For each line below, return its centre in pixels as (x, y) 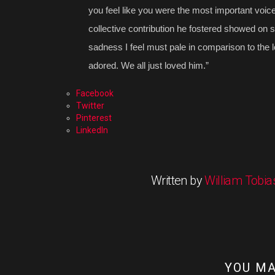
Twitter (90, 105)
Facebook (95, 93)
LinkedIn (92, 130)
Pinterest (94, 118)
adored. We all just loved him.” (149, 65)
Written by (178, 180)
